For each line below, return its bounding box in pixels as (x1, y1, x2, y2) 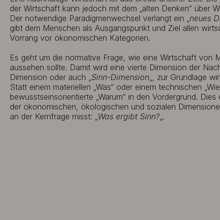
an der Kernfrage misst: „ (10, 111, 98, 121)
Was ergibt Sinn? (98, 111, 160, 121)
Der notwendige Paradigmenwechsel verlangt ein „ (10, 13, 190, 23)
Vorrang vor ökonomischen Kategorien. (10, 33, 150, 43)
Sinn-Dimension (91, 72, 149, 82)
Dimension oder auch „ (10, 72, 91, 82)
